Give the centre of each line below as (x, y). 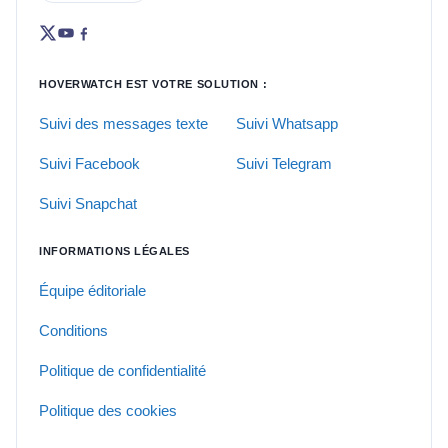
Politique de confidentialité (122, 370)
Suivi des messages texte (123, 123)
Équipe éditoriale (92, 290)
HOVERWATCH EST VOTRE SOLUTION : (153, 84)
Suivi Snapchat (88, 203)
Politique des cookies (108, 410)
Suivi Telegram (284, 163)
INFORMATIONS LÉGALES (114, 251)
